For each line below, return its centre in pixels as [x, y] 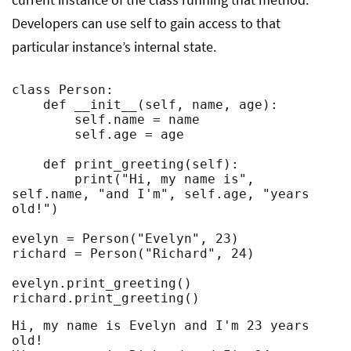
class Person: [63, 90]
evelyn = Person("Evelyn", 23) [125, 239]
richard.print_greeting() [106, 298]
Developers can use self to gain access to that [146, 23]
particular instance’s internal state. [114, 47]
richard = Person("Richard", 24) [133, 253]
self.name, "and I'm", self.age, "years [161, 194]
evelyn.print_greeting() [102, 283]
